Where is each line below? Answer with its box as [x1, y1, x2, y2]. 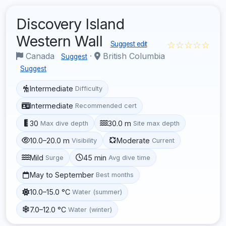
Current [152, 136, 175, 144]
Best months [96, 171, 134, 179]
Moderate [117, 136, 150, 145]
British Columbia [100, 50, 165, 61]
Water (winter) [68, 205, 112, 213]
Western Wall [16, 32, 106, 50]
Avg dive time [108, 153, 151, 161]
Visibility [72, 136, 97, 144]
